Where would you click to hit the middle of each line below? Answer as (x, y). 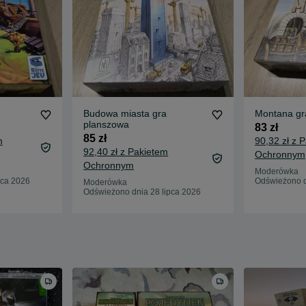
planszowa (107, 124)
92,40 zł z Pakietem (126, 151)
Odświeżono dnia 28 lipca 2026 (142, 192)
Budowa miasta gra (125, 113)
